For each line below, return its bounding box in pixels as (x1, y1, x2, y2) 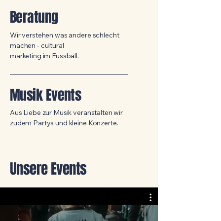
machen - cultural (10, 41, 64, 50)
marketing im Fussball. (10, 51, 79, 60)
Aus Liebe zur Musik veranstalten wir (10, 108, 123, 117)
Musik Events (10, 85, 81, 105)
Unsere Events (10, 158, 87, 180)
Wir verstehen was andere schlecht (10, 31, 119, 39)
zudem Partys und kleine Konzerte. (10, 118, 118, 127)
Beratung (10, 7, 58, 27)
